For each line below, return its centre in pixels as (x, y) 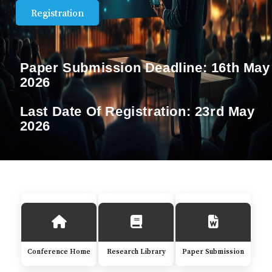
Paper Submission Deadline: (115, 67)
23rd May (225, 111)
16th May (240, 67)
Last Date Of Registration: (107, 111)
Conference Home (59, 252)
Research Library (136, 252)
